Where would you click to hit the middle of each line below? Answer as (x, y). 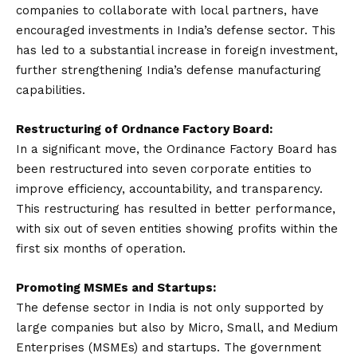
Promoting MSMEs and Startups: (116, 288)
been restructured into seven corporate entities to (164, 169)
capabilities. (51, 90)
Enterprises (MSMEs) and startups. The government (169, 347)
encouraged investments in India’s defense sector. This (176, 30)
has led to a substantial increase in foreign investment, (177, 50)
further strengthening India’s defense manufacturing (169, 70)
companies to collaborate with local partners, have (167, 10)
